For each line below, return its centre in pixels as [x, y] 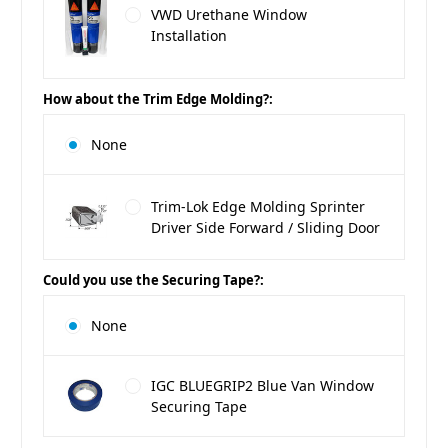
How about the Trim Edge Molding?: [158, 99]
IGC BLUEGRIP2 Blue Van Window [262, 386]
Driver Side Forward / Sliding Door [265, 228]
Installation [188, 36]
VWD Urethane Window [228, 15]
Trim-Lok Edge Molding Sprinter [257, 207]
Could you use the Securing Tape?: [153, 280]
